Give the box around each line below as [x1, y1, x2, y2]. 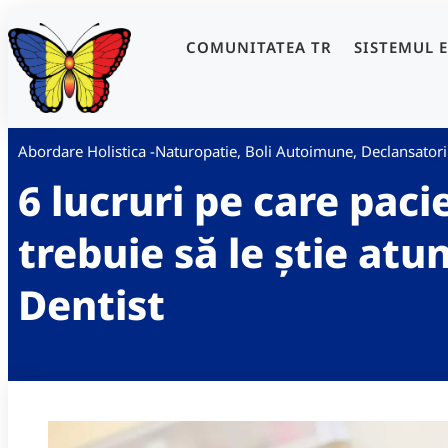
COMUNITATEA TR [185, 36, 332, 57]
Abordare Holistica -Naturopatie [18, 140, 237, 161]
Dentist [18, 276, 165, 332]
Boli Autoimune [245, 140, 353, 161]
